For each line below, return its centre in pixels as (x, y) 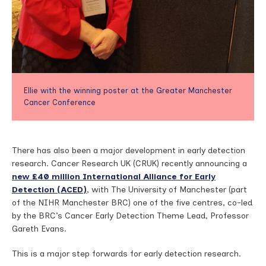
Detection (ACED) (49, 190)
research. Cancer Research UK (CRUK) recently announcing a (129, 164)
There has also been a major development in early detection (129, 151)
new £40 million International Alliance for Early (114, 177)
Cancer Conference (60, 102)
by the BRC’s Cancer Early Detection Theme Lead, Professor (130, 216)
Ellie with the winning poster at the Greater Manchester (128, 91)
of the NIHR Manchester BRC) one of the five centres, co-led (132, 203)
